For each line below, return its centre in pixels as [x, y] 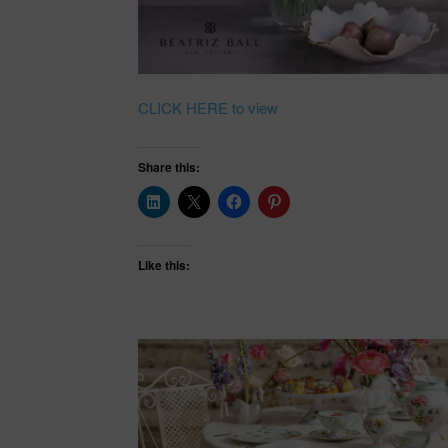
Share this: [169, 166]
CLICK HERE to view [208, 107]
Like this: [164, 264]
